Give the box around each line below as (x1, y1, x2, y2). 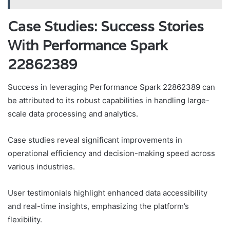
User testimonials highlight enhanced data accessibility (8, 188, 207, 198)
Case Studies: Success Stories (8, 17, 204, 35)
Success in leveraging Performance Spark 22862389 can (8, 82, 215, 92)
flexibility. (8, 215, 42, 225)
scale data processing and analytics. (8, 109, 138, 119)
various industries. (8, 162, 75, 172)
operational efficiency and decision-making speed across (8, 148, 215, 159)
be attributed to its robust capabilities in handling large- (8, 95, 209, 106)
